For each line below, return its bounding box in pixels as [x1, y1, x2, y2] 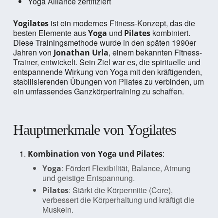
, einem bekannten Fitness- [108, 47, 202, 58]
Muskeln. [42, 204, 73, 215]
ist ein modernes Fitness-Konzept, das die [48, 18, 195, 29]
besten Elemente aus [13, 27, 88, 38]
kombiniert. [150, 27, 190, 38]
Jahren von [13, 47, 54, 58]
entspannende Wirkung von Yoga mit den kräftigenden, [13, 66, 202, 77]
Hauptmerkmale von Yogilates [13, 122, 176, 138]
